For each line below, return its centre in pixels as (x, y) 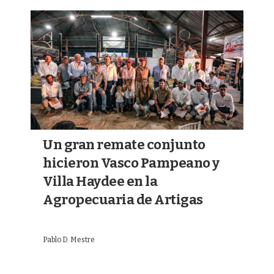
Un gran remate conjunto (124, 145)
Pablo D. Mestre (69, 240)
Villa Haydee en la (100, 182)
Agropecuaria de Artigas (123, 200)
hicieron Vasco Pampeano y (131, 163)
